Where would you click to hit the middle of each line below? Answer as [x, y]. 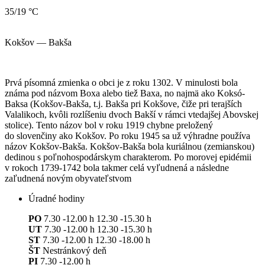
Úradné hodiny [56, 198]
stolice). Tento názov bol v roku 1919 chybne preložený [109, 125]
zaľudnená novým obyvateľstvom [68, 178]
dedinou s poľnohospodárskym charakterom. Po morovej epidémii [128, 157]
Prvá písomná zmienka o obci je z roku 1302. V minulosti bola [121, 82]
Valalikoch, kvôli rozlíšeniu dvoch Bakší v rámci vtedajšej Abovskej [132, 114]
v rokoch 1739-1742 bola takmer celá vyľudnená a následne [117, 167]
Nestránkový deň [73, 250]
